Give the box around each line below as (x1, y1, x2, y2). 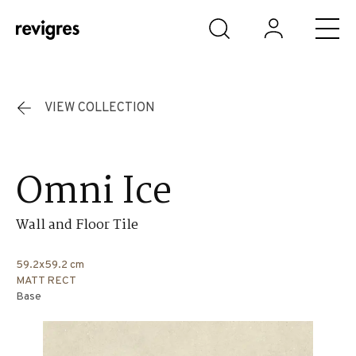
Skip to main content (19, 13, 122, 25)
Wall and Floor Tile (16, 215, 138, 237)
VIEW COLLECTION (44, 100, 155, 116)
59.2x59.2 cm (16, 257, 84, 272)
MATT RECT (16, 273, 76, 288)
